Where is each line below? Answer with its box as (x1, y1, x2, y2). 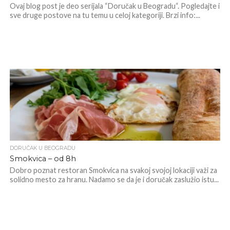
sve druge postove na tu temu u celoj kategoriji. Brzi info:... (9, 11, 200, 20)
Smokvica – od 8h (9, 154, 76, 163)
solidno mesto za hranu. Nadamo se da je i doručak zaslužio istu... (9, 175, 219, 184)
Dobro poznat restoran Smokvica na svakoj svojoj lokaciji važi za (9, 166, 217, 175)
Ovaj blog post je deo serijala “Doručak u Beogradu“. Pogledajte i (9, 2, 220, 10)
